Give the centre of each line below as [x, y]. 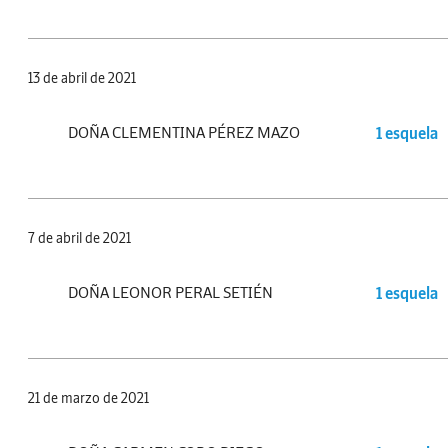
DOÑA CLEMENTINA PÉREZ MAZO [184, 132]
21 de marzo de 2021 [88, 398]
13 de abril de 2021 [82, 78]
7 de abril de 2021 [79, 238]
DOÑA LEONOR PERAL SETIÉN [170, 292]
